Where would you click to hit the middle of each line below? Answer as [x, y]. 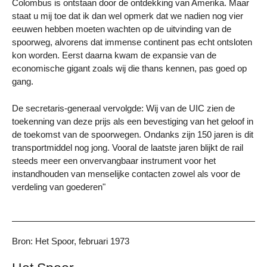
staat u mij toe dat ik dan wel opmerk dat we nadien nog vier [128, 16]
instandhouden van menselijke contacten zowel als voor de [126, 173]
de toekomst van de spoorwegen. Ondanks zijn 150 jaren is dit [133, 134]
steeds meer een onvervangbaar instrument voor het [114, 160]
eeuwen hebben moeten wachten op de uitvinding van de [122, 29]
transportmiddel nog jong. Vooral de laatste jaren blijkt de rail [128, 147]
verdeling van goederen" [59, 187]
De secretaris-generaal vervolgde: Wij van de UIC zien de [123, 108]
